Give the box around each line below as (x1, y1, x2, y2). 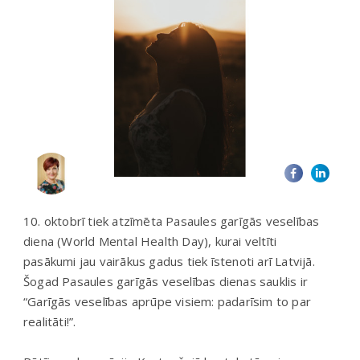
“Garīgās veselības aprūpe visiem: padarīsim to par (23, 292, 312, 309)
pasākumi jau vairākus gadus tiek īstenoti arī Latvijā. (23, 252, 315, 269)
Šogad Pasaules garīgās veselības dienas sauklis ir (23, 272, 309, 289)
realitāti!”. (23, 313, 76, 329)
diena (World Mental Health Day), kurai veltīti (23, 232, 277, 249)
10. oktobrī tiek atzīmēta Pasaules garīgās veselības (23, 212, 320, 229)
